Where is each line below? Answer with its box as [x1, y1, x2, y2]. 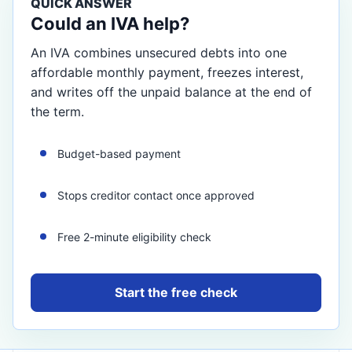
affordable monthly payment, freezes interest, [31, 64, 303, 80]
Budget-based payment [57, 147, 181, 160]
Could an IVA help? [31, 13, 189, 34]
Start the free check [115, 284, 237, 300]
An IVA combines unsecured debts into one [31, 45, 287, 60]
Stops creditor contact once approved [57, 189, 255, 202]
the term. [31, 104, 84, 119]
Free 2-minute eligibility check [57, 230, 211, 244]
